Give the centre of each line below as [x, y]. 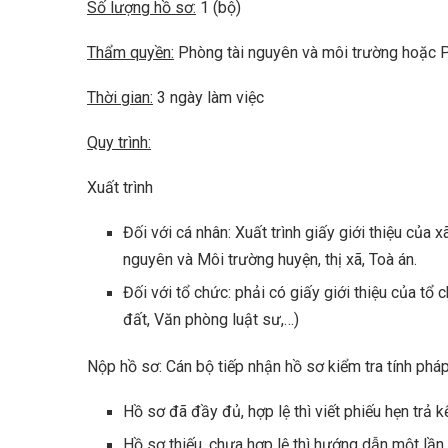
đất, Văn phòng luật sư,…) [211, 319]
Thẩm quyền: [130, 52]
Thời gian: [120, 97]
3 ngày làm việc [208, 97]
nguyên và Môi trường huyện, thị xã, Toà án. [270, 259]
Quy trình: [119, 142]
